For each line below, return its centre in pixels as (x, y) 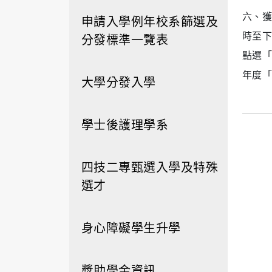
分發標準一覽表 (125, 39)
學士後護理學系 (125, 124)
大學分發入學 (119, 82)
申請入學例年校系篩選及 (150, 21)
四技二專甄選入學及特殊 (150, 167)
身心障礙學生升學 (131, 227)
